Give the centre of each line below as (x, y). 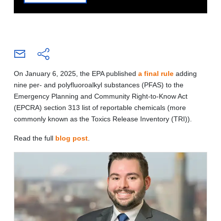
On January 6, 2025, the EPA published (76, 73)
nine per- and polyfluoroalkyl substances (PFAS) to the (99, 85)
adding (185, 73)
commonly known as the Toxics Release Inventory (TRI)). (103, 119)
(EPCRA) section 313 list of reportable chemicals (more (100, 107)
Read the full (35, 138)
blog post (72, 138)
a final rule (156, 73)
